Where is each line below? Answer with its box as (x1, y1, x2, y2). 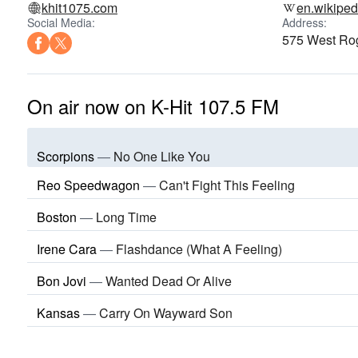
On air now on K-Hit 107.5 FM (27, 92, 279, 120)
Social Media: (27, 14, 95, 30)
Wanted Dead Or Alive (105, 272, 232, 291)
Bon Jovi (37, 272, 86, 291)
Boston (37, 208, 77, 227)
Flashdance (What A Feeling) (116, 240, 282, 259)
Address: (282, 14, 328, 30)
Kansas (37, 304, 80, 323)
